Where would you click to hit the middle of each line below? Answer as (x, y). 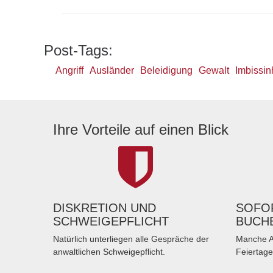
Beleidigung (167, 70)
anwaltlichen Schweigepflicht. (109, 252)
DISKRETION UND (105, 208)
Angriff (70, 70)
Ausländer (112, 70)
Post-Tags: (78, 50)
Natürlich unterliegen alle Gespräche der (131, 239)
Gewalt (214, 70)
